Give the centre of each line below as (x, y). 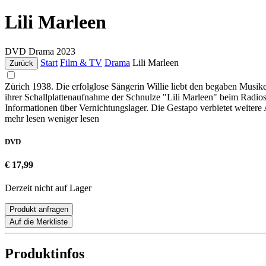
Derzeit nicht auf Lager (48, 188)
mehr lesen (26, 118)
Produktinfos (45, 254)
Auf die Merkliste (39, 222)
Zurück (21, 63)
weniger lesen (73, 118)
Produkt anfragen (39, 210)
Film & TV (81, 62)
